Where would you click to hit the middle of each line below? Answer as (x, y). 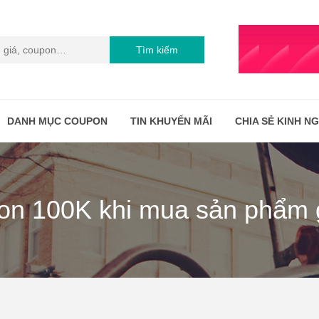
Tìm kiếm (157, 49)
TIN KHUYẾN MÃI (171, 121)
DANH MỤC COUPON (57, 121)
